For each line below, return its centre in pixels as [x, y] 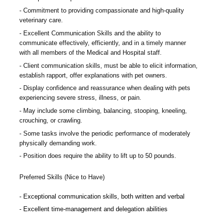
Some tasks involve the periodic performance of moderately [107, 133]
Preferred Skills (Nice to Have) [62, 177]
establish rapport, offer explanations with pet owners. [93, 75]
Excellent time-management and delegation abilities [95, 209]
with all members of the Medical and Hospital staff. [91, 53]
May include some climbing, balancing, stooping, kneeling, [105, 111]
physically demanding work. [58, 143]
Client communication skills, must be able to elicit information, [110, 65]
